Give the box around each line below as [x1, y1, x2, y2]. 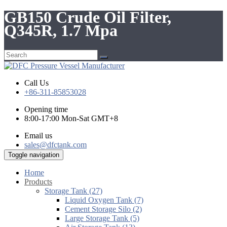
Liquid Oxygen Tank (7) [65, 195, 143, 204]
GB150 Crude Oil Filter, [4, 8, 171, 27]
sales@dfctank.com [24, 140, 87, 149]
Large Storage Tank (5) [65, 213, 139, 222]
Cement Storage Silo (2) [65, 204, 142, 213]
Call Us [24, 78, 49, 87]
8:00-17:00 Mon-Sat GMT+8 [24, 113, 118, 123]
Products [24, 177, 52, 186]
